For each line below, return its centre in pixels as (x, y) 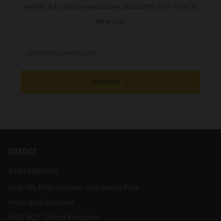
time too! (110, 21)
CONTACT (23, 151)
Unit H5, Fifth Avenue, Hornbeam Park (74, 187)
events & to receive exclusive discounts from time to (110, 6)
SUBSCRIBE (106, 82)
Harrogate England (41, 202)
